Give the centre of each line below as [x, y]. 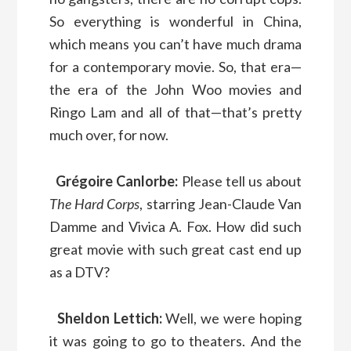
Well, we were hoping [232, 318]
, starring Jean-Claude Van [221, 203]
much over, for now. [109, 134]
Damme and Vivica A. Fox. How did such [175, 226]
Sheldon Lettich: [109, 318]
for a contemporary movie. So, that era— [175, 66]
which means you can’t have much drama [175, 43]
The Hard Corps [94, 203]
